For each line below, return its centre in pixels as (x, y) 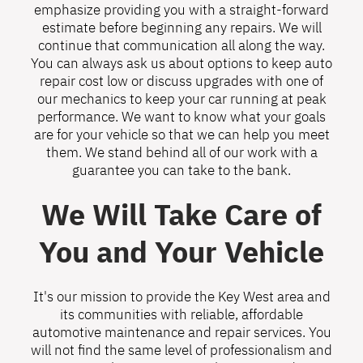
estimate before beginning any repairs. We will (181, 28)
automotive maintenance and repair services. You (181, 333)
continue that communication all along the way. (181, 46)
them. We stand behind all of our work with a (181, 153)
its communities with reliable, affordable (181, 315)
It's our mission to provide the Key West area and (181, 297)
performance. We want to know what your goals (181, 117)
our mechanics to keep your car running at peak (181, 99)
